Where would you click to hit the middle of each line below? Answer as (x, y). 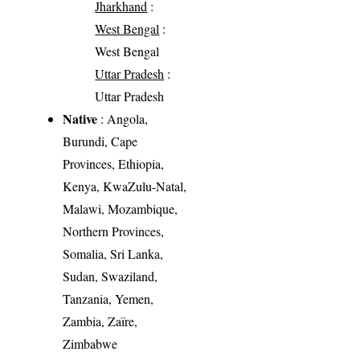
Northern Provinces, (114, 231)
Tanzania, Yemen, (108, 299)
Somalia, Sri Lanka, (113, 254)
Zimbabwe (90, 344)
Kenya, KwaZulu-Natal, (125, 186)
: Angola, (123, 119)
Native (80, 119)
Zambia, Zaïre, (100, 321)
